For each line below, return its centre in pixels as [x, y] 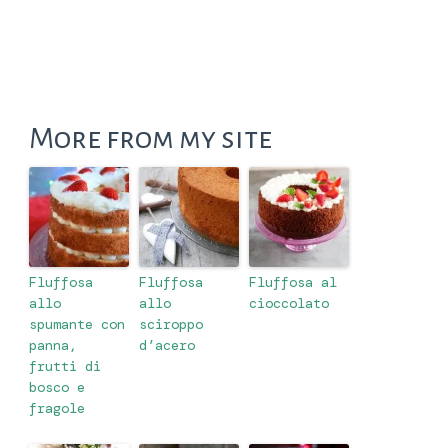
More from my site [150, 137]
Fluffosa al [293, 281]
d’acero [167, 344]
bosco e [57, 386]
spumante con [77, 323]
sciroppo [171, 323]
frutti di [65, 365]
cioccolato [289, 302]
